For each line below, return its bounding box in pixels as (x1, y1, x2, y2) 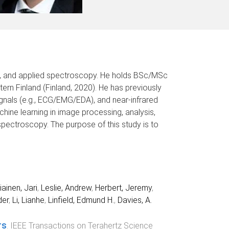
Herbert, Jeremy (95, 182, 152, 193)
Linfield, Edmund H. (48, 195, 114, 205)
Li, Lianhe (12, 195, 44, 205)
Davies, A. (117, 195, 152, 205)
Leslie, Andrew (40, 182, 91, 193)
